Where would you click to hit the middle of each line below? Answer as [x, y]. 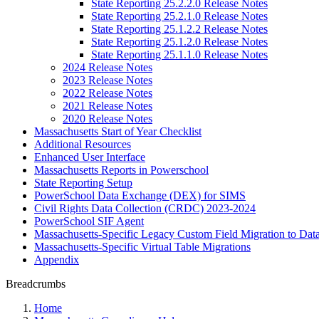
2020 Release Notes [108, 119]
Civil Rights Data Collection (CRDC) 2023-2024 [145, 208]
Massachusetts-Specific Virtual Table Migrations [142, 247]
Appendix [57, 260]
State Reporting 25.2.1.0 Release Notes [179, 16]
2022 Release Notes [108, 93]
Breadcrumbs [36, 284]
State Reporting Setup [83, 183]
